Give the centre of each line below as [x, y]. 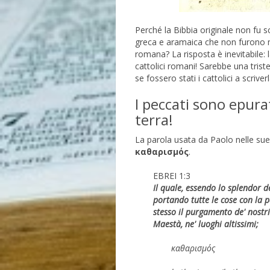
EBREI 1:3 [173, 176]
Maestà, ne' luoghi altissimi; [206, 224]
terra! [154, 120]
